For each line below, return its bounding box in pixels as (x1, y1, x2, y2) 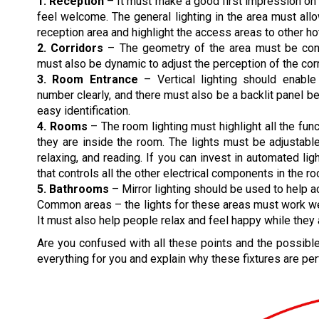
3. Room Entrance (37, 72, 138, 86)
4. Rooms (37, 119, 88, 133)
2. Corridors (37, 41, 104, 55)
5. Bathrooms (37, 182, 109, 196)
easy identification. (37, 103, 130, 117)
